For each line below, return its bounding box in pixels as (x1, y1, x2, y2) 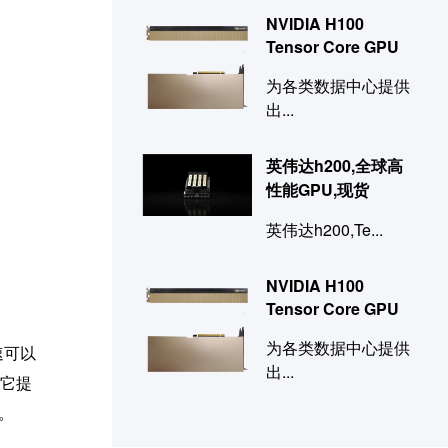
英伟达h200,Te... (266, 218, 384, 242)
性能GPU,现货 (266, 178, 370, 202)
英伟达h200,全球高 (266, 154, 404, 178)
